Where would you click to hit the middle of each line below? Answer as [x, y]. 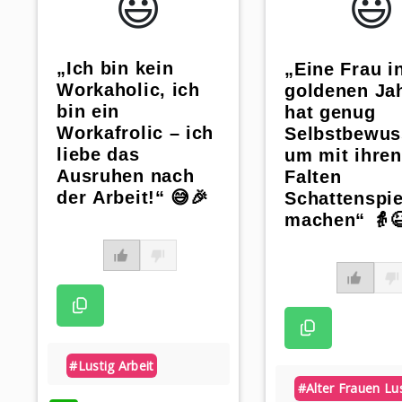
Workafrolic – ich [135, 133]
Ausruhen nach [126, 176]
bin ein [88, 112]
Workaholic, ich [128, 90]
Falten [313, 176]
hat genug [330, 112]
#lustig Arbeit [112, 365]
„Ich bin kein [115, 69]
